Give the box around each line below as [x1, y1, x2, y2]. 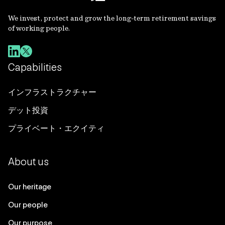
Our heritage [8, 182, 51, 191]
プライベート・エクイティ [8, 124, 104, 133]
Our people [8, 200, 48, 209]
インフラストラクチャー [8, 87, 96, 97]
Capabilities [8, 61, 62, 73]
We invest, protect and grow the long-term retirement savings [8, 14, 216, 23]
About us [8, 156, 49, 168]
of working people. [8, 24, 70, 33]
